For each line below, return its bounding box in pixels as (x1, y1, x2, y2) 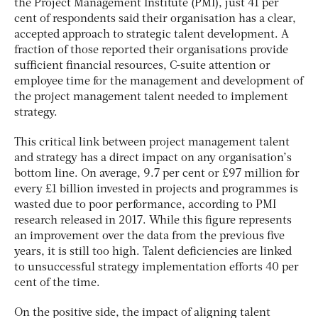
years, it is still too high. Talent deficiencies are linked (14, 246, 292, 258)
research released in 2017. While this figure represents (14, 214, 292, 226)
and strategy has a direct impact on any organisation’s (14, 152, 292, 164)
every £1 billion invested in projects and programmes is (14, 183, 298, 195)
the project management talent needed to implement (14, 91, 288, 103)
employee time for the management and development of (14, 75, 303, 87)
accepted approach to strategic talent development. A (14, 28, 289, 40)
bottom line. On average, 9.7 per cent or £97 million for (14, 168, 300, 180)
